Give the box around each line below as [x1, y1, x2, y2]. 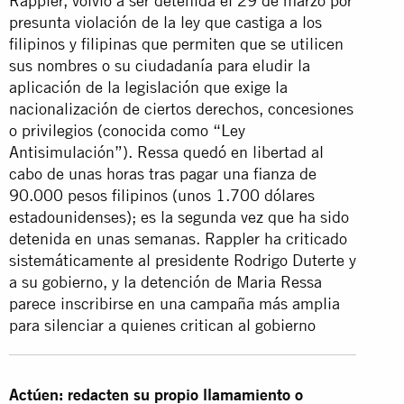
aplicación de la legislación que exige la [9, 77, 288, 96]
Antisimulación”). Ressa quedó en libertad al [9, 142, 324, 161]
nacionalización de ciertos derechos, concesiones [9, 98, 353, 118]
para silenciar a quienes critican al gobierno [9, 315, 316, 335]
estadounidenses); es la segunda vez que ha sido [9, 207, 349, 226]
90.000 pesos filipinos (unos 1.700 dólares [9, 185, 315, 205]
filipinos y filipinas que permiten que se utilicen [9, 33, 344, 53]
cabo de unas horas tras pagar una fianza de [9, 163, 317, 183]
